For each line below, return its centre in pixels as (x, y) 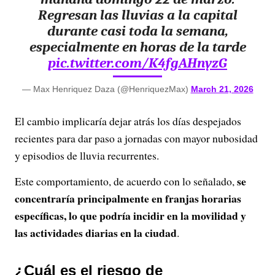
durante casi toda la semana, (137, 31)
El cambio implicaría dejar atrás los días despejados (128, 121)
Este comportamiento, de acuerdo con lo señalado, (125, 181)
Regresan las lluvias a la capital (137, 15)
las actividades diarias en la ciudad (96, 233)
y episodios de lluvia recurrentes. (87, 155)
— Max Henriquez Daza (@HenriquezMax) (106, 89)
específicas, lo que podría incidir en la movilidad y (130, 215)
